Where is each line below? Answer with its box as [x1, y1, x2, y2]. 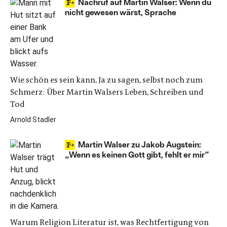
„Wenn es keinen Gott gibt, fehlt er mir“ [65, 149, 209, 159]
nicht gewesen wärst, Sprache [65, 7, 176, 17]
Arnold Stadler [10, 116, 56, 124]
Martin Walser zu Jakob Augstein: [78, 139, 201, 149]
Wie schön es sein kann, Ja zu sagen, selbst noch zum [10, 74, 203, 85]
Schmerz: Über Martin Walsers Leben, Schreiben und [10, 87, 204, 97]
